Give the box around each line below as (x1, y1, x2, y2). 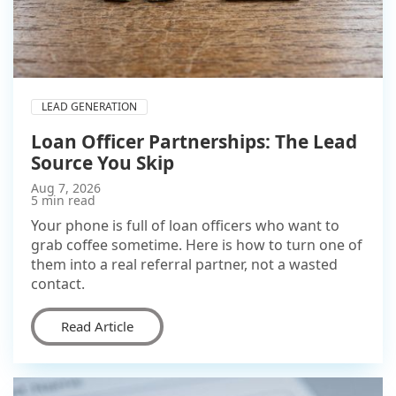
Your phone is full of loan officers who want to (31, 215, 339, 235)
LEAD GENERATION (42, 98, 137, 114)
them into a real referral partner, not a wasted (31, 254, 338, 274)
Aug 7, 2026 (31, 179, 101, 196)
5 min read (31, 191, 95, 209)
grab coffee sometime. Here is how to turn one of (31, 234, 362, 255)
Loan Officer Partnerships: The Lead (31, 128, 357, 154)
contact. (31, 273, 85, 293)
